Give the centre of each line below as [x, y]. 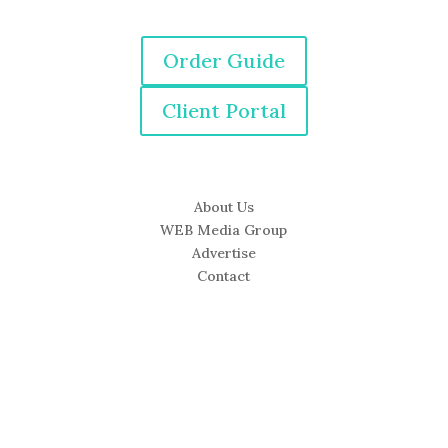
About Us [223, 206]
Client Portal [223, 110]
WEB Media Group [224, 229]
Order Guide [223, 60]
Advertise [223, 252]
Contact [224, 275]
